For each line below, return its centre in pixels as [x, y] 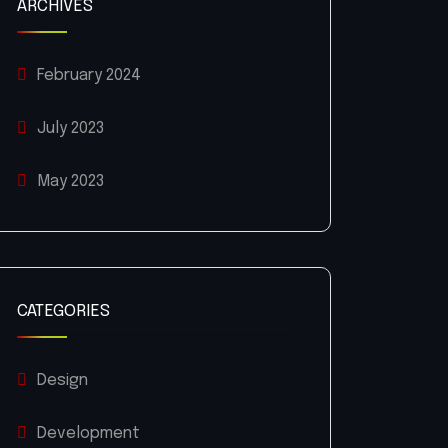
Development [88, 434]
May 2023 [70, 182]
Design [62, 381]
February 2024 [89, 76]
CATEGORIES [63, 312]
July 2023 [70, 129]
